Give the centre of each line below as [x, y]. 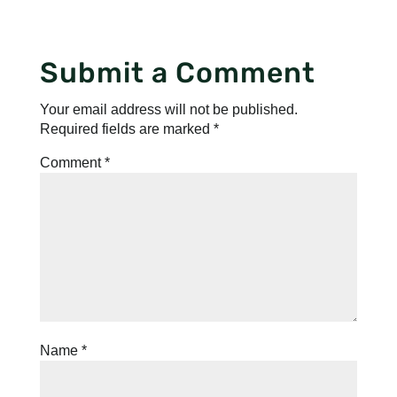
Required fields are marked [126, 129]
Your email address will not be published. [168, 109]
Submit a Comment [177, 73]
